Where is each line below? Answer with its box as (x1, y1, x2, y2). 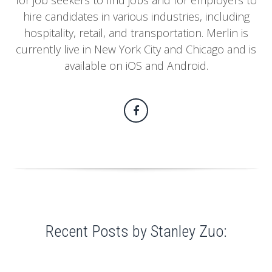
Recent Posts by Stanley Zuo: (45, 222, 227, 240)
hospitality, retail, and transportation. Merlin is (24, 25, 248, 40)
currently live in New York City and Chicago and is (16, 42, 256, 56)
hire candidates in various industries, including (22, 9, 250, 24)
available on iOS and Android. (64, 58, 208, 73)
